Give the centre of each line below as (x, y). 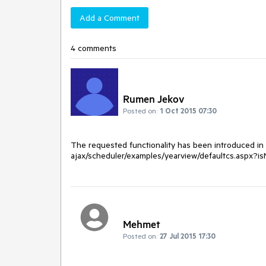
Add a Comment (110, 18)
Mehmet (142, 224)
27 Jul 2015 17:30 (188, 236)
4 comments (94, 48)
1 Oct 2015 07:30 (188, 110)
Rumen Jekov (154, 99)
